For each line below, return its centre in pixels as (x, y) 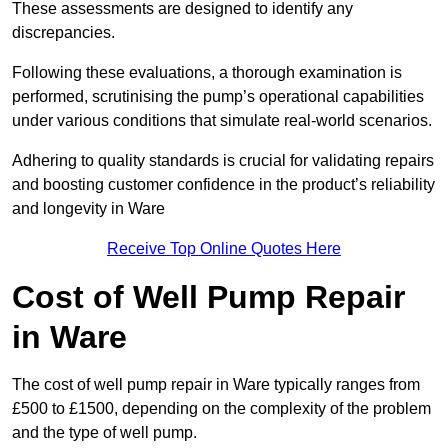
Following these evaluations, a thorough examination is (207, 73)
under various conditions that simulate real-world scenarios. (222, 121)
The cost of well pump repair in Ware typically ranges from (216, 385)
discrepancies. (63, 33)
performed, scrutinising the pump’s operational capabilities (218, 97)
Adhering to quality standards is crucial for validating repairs (223, 161)
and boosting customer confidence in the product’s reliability (223, 185)
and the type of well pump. (104, 433)
